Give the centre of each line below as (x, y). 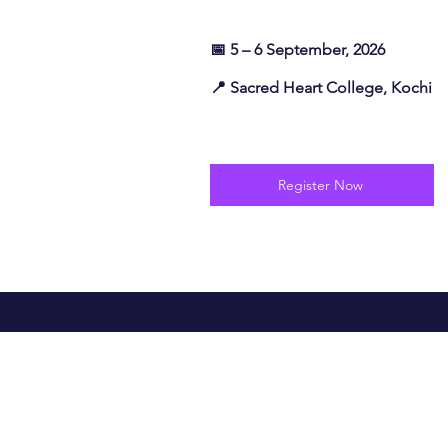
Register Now (320, 185)
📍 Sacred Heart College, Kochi (321, 87)
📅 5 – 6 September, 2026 (297, 49)
